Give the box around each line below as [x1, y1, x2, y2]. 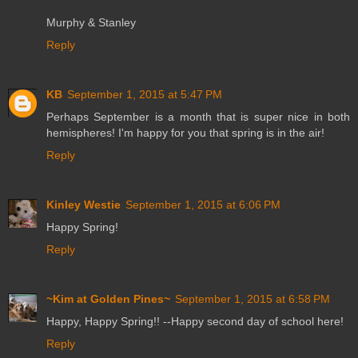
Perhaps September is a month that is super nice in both [46, 109, 350, 123]
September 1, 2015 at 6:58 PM [175, 292, 330, 305]
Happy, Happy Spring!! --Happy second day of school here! [46, 314, 344, 328]
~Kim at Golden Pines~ [46, 292, 170, 305]
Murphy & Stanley [46, 15, 136, 29]
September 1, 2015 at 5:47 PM [67, 87, 222, 101]
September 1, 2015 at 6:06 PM [125, 197, 280, 211]
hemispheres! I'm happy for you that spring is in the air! [46, 125, 324, 139]
